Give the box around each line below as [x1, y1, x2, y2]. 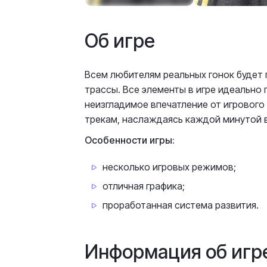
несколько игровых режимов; [103, 161, 236, 173]
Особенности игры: [85, 134, 175, 146]
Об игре [85, 29, 155, 52]
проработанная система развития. [103, 199, 259, 211]
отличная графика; [103, 180, 185, 192]
